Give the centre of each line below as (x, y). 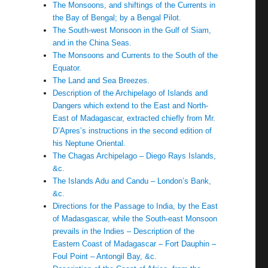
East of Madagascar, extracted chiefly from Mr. (134, 118)
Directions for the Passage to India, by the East (135, 206)
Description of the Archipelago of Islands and (130, 93)
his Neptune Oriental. (89, 143)
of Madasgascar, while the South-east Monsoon (135, 219)
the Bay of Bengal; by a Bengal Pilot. (117, 18)
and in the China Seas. (92, 43)
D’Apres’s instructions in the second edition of (133, 131)
